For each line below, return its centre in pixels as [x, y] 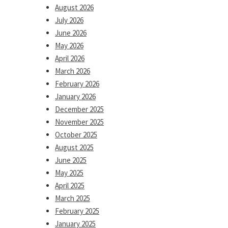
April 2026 [70, 58]
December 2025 [79, 109]
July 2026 [69, 20]
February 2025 [77, 211]
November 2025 [79, 122]
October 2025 [76, 135]
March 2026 [73, 71]
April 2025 [70, 186]
